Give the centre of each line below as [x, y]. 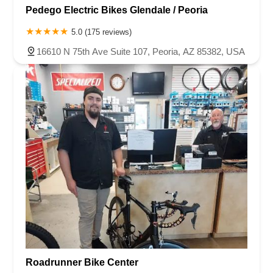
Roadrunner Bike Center [82, 263]
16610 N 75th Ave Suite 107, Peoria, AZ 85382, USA [141, 52]
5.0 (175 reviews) [101, 32]
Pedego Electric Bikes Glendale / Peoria [117, 10]
